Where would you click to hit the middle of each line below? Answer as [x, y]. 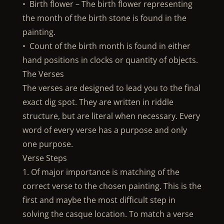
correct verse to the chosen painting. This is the [112, 186]
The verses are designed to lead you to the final [111, 88]
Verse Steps [44, 158]
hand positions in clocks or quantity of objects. [110, 60]
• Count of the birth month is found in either [106, 46]
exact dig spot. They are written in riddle [98, 102]
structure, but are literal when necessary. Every [111, 116]
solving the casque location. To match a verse [108, 214]
